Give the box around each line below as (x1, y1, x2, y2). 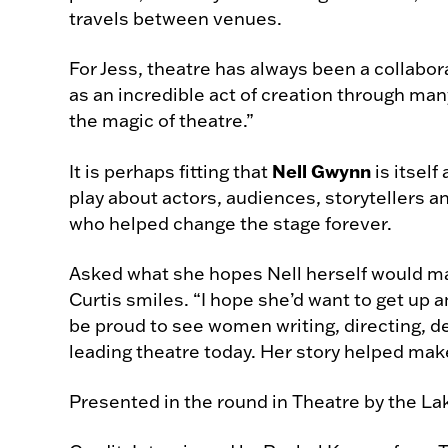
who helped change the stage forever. (69, 212, 392, 235)
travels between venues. (69, 7, 282, 30)
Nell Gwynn (272, 159, 371, 183)
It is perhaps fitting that (69, 160, 272, 183)
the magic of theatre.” (69, 109, 254, 132)
